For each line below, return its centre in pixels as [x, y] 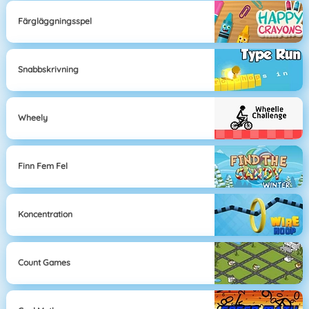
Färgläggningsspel [55, 21]
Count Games [44, 263]
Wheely [33, 118]
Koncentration [46, 215]
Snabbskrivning [49, 70]
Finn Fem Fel [43, 166]
